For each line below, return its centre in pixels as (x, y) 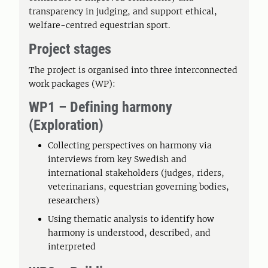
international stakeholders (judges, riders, (136, 173)
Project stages (70, 49)
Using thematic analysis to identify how (131, 219)
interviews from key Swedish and (117, 159)
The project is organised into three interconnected (133, 70)
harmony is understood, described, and (129, 233)
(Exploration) (66, 125)
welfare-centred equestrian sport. (99, 25)
